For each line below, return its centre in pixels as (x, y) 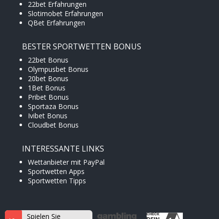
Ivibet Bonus (48, 116)
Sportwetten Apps (56, 172)
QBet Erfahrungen (56, 23)
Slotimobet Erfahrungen (66, 14)
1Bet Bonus (47, 88)
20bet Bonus (48, 79)
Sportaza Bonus (53, 107)
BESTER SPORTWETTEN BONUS (82, 47)
